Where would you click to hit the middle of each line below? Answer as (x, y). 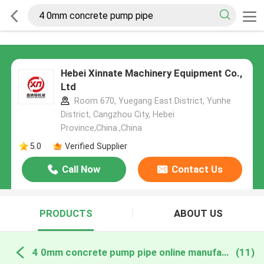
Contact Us (197, 169)
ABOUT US (198, 214)
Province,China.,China (101, 128)
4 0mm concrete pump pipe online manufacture (225, 252)
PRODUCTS (66, 214)
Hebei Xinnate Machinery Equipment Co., (151, 73)
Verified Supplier (96, 146)
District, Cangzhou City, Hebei (117, 115)
